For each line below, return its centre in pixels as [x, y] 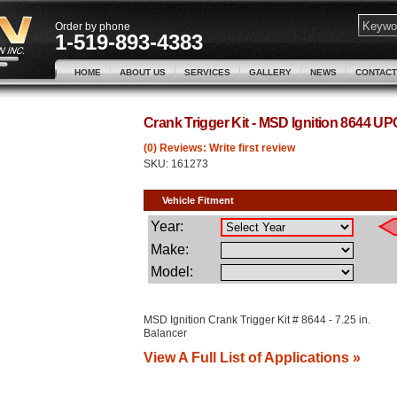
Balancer [165, 333]
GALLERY [270, 72]
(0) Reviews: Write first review [219, 148]
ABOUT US [143, 72]
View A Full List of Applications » [252, 357]
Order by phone [93, 27]
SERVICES [207, 72]
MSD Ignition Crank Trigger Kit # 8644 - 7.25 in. [257, 320]
